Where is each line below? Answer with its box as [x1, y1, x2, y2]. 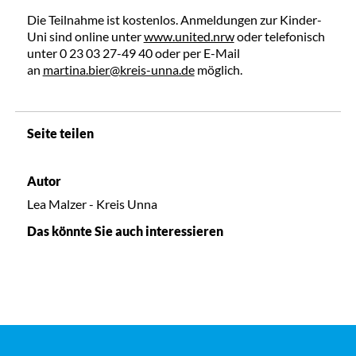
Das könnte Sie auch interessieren [26, 223, 223, 239]
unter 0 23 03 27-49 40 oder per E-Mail [26, 45, 240, 61]
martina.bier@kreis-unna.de [42, 62, 195, 78]
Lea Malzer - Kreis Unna [26, 196, 157, 212]
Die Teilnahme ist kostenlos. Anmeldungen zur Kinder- [26, 12, 322, 28]
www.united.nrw [143, 29, 234, 44]
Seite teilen [26, 126, 94, 141]
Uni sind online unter [26, 29, 144, 44]
